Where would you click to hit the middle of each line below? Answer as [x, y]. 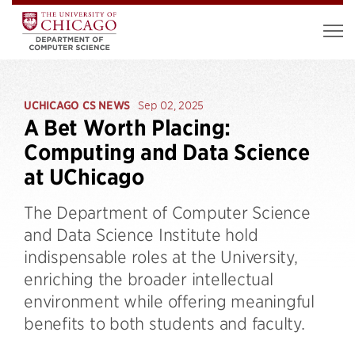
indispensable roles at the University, [161, 256]
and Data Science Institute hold [141, 234]
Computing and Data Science [167, 153]
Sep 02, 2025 [171, 105]
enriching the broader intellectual [149, 279]
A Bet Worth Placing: [128, 128]
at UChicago [84, 177]
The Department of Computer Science [167, 212]
